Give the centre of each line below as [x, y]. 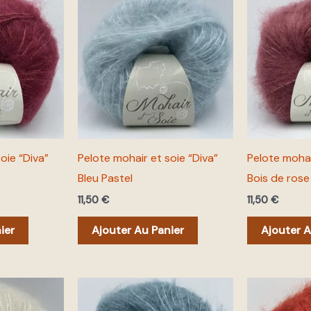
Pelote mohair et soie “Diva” [148, 158]
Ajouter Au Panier [138, 230]
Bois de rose [278, 178]
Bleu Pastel [105, 178]
